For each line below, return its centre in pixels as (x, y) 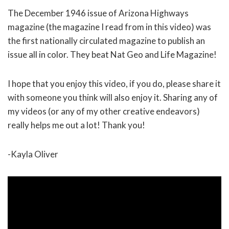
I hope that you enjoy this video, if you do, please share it (114, 83)
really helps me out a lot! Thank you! (76, 125)
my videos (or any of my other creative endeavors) (104, 111)
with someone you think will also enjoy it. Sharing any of (113, 97)
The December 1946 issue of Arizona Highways (98, 13)
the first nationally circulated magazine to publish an (106, 40)
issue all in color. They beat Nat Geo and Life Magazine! (112, 54)
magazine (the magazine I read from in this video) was (109, 27)
